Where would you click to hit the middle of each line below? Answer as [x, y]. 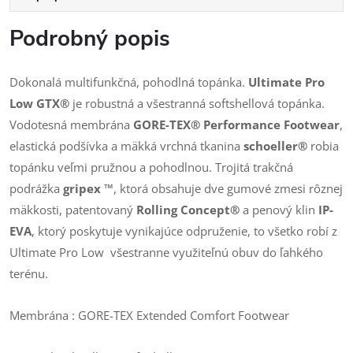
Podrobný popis [90, 39]
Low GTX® [39, 103]
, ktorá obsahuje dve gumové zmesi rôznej [228, 188]
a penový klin [279, 210]
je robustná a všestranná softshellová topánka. [197, 103]
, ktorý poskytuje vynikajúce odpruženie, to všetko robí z [184, 231]
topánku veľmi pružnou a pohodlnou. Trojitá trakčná [151, 167]
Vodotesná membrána [71, 124]
